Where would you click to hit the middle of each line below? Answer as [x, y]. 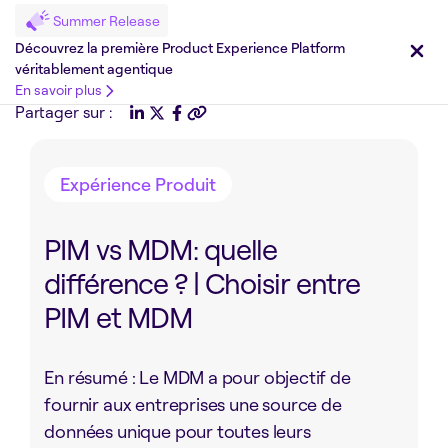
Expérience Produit [138, 184]
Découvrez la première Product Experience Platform [180, 48]
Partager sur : [63, 112]
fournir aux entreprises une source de [193, 404]
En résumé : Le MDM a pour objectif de [197, 377]
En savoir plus [58, 90]
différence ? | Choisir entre [202, 283]
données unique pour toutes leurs [177, 431]
